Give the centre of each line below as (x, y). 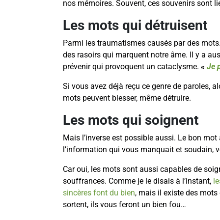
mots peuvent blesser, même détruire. (127, 98)
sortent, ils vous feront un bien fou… (124, 205)
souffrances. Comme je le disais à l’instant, (138, 181)
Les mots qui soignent (131, 120)
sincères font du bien (99, 193)
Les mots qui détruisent (135, 26)
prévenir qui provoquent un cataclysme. (132, 67)
